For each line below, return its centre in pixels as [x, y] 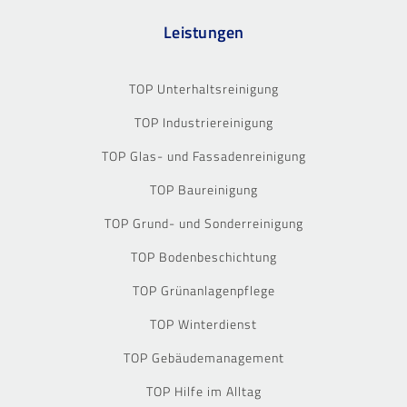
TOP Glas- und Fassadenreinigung [203, 155]
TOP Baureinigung [203, 189]
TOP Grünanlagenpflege [203, 290]
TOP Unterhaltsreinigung [203, 88]
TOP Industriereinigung [203, 122]
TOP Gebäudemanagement [203, 357]
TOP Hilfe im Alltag [203, 391]
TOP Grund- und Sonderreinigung [203, 223]
